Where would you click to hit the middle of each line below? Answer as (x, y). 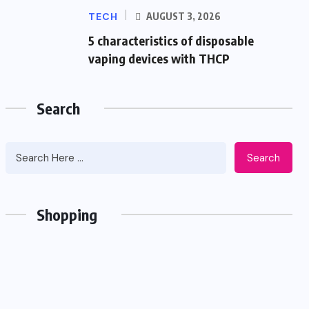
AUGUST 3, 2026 (182, 16)
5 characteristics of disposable (171, 40)
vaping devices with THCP (159, 58)
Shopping (67, 215)
